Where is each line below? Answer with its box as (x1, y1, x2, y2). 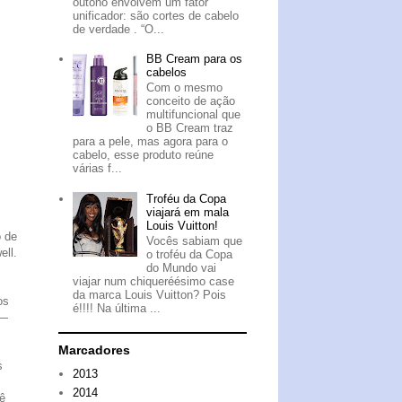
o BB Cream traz (146, 121, 234, 135)
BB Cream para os (146, 51, 243, 66)
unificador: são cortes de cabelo (73, 8, 240, 22)
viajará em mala (146, 205, 230, 219)
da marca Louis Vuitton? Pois (73, 288, 227, 302)
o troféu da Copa (146, 248, 233, 262)
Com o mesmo (146, 81, 223, 95)
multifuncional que (146, 108, 241, 122)
